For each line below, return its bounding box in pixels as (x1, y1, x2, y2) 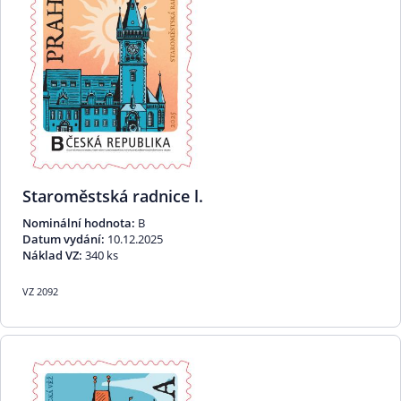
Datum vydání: (22, 231, 105, 248)
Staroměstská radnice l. (22, 185, 203, 208)
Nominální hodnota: (22, 215, 135, 232)
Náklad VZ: (22, 247, 82, 264)
